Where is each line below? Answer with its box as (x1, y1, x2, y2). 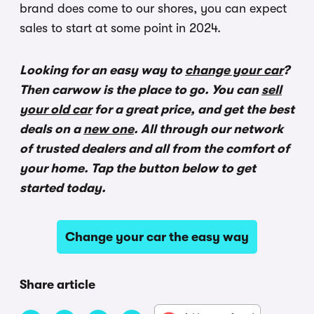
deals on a (20, 122, 83, 137)
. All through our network (134, 122, 283, 137)
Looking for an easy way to (20, 63, 185, 78)
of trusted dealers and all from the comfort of (20, 142, 289, 156)
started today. (20, 181, 106, 196)
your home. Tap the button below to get (20, 161, 256, 176)
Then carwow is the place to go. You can (20, 83, 261, 97)
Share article (20, 278, 95, 292)
